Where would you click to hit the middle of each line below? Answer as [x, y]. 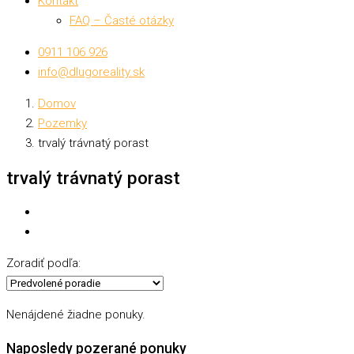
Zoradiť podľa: [43, 264]
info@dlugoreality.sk [91, 72]
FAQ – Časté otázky [122, 21]
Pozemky [62, 123]
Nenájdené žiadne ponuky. [76, 315]
